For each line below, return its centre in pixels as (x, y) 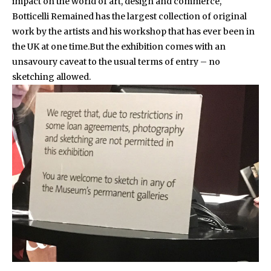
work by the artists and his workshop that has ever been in (133, 31)
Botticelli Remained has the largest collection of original (129, 16)
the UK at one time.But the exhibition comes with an (119, 47)
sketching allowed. (51, 77)
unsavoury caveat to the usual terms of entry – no (116, 62)
